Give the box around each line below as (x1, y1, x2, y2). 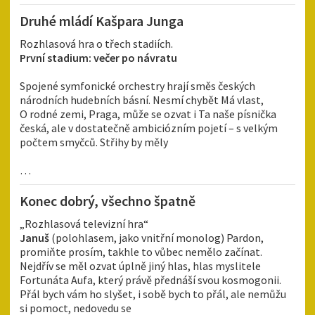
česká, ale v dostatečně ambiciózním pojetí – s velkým (20, 121, 278, 136)
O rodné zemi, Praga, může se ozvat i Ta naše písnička (20, 107, 276, 122)
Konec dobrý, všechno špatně (20, 192, 195, 210)
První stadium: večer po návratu (20, 51, 177, 65)
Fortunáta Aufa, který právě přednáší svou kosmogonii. (20, 273, 281, 288)
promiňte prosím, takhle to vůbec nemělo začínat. (20, 245, 262, 259)
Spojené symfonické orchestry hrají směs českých (20, 79, 255, 94)
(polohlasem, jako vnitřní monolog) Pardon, (49, 231, 264, 245)
